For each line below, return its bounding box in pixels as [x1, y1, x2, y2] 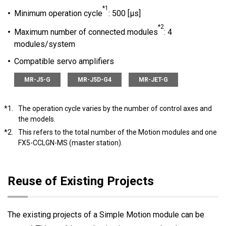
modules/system [14, 39, 75, 49]
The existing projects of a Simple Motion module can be [8, 210, 204, 220]
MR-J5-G [24, 76, 50, 84]
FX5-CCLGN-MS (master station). [18, 138, 123, 147]
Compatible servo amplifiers [14, 56, 114, 67]
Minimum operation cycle [14, 9, 102, 19]
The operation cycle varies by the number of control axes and [18, 104, 212, 112]
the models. [18, 115, 55, 123]
